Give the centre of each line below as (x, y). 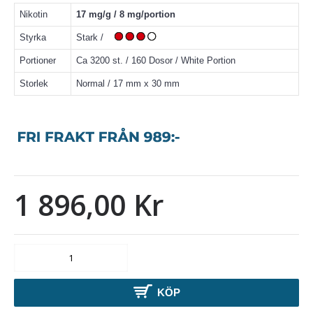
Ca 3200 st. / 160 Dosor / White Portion (156, 60)
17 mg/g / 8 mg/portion (126, 14)
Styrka (33, 37)
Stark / (93, 37)
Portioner (38, 60)
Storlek (34, 83)
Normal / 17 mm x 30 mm (128, 83)
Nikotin (34, 14)
